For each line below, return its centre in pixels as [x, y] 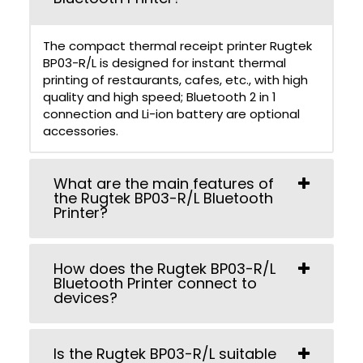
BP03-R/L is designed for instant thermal [164, 63]
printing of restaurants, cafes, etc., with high [175, 80]
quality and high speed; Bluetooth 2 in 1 [160, 97]
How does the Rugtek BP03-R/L [164, 269]
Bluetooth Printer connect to [155, 284]
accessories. [81, 131]
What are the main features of [164, 184]
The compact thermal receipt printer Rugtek [177, 46]
